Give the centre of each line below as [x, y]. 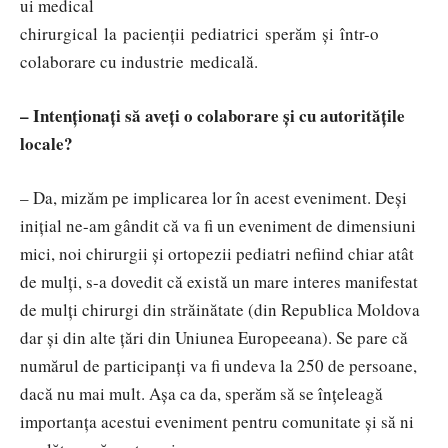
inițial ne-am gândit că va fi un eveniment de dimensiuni [218, 225]
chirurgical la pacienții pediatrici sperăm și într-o [199, 33]
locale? [46, 143]
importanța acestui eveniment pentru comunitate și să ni [217, 421]
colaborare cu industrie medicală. [139, 61]
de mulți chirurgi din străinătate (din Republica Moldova [220, 309]
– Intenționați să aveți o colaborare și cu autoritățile [212, 115]
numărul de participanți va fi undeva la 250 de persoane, [218, 365]
